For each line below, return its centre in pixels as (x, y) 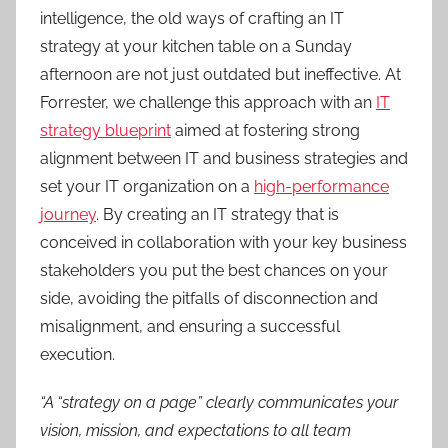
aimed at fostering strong (265, 130)
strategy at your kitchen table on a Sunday (196, 46)
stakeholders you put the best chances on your (214, 270)
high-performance (321, 186)
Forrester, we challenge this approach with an (208, 102)
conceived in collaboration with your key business (223, 242)
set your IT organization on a (147, 186)
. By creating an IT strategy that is (217, 214)
